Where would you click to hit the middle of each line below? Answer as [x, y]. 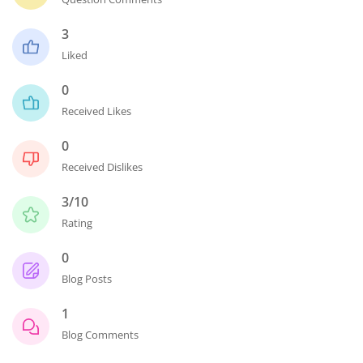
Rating [77, 223]
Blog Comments [100, 335]
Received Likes [96, 111]
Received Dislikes [102, 167]
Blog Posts [87, 279]
